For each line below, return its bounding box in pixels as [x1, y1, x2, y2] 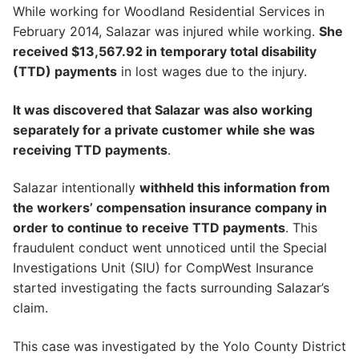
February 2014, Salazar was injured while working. [13, 22, 319, 39]
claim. [13, 300, 48, 317]
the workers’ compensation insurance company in [13, 200, 327, 216]
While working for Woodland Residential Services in [13, 2, 325, 19]
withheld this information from [139, 179, 330, 196]
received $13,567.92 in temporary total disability [13, 42, 317, 59]
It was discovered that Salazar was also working [13, 101, 313, 118]
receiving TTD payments [13, 141, 167, 158]
